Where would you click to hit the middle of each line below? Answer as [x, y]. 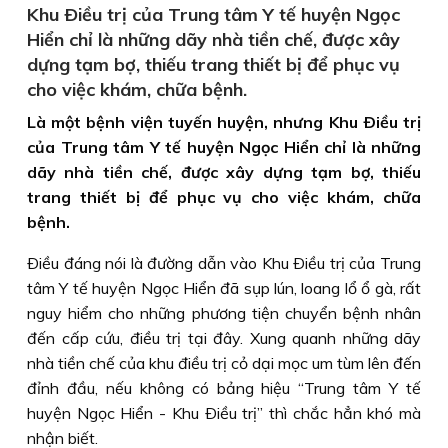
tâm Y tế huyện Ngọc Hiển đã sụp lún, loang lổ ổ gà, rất [224, 288]
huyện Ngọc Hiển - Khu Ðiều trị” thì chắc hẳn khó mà [224, 413]
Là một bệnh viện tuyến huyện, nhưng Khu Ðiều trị [224, 122]
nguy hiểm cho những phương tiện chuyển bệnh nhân [224, 313]
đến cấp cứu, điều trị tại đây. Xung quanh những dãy [224, 338]
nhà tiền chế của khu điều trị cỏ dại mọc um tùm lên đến [224, 363]
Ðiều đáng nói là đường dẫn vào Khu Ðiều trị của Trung [224, 263]
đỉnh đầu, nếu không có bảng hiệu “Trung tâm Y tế [224, 388]
